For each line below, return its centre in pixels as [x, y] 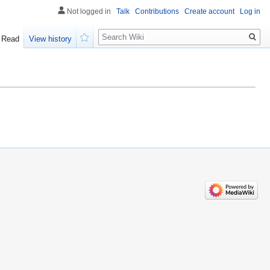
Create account [209, 11]
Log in [250, 11]
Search [118, 30]
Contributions [157, 11]
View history [51, 39]
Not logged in [89, 11]
